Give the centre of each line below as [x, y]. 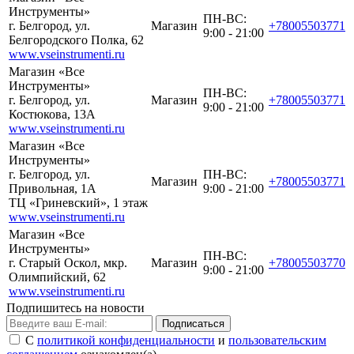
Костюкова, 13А [52, 114]
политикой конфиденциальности [126, 340]
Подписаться [193, 324]
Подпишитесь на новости [75, 308]
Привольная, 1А [53, 188]
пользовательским [277, 340]
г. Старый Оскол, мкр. [68, 263]
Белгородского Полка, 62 [76, 40]
